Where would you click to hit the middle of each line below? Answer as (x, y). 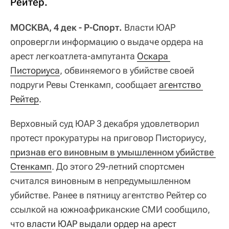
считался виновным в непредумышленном (100, 181)
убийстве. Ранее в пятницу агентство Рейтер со (108, 195)
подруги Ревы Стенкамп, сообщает (85, 85)
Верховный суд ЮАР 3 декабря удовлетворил (105, 124)
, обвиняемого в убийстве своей (127, 71)
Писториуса (35, 71)
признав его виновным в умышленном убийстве (112, 152)
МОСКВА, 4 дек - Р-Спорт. (67, 28)
